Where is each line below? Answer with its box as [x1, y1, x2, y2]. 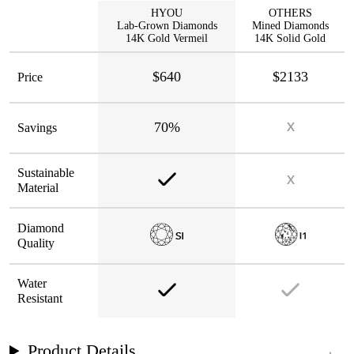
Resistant [17, 292, 62, 306]
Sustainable [17, 166, 74, 180]
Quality [17, 236, 55, 250]
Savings [17, 121, 57, 135]
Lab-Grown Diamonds [116, 20, 217, 32]
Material [17, 181, 58, 195]
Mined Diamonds [251, 20, 329, 32]
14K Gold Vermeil [126, 32, 208, 45]
